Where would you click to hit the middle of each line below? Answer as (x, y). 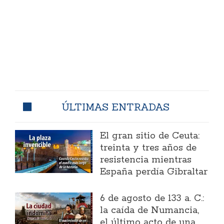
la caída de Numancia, (150, 210)
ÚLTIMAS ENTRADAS (115, 106)
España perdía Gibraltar (154, 172)
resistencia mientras (146, 160)
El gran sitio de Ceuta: (150, 136)
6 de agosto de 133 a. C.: (152, 198)
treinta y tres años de (148, 148)
